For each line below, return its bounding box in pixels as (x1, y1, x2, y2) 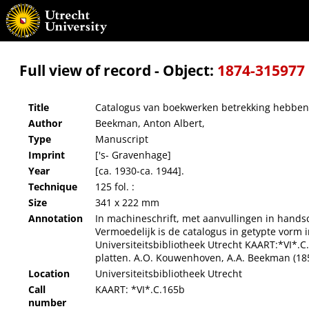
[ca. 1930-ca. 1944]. (95, 164, 184, 178)
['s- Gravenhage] (95, 148, 171, 162)
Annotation (28, 212, 83, 226)
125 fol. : (95, 180, 134, 194)
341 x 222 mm (95, 196, 159, 210)
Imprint (28, 148, 65, 162)
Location (28, 267, 70, 281)
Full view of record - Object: (19, 61, 217, 80)
